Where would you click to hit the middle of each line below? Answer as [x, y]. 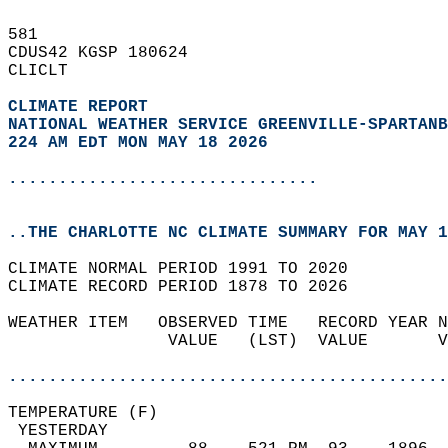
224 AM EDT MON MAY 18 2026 [138, 143]
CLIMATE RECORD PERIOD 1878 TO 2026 [188, 287]
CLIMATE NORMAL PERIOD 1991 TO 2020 [188, 269]
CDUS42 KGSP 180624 [108, 53]
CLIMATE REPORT [83, 107]
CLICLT [48, 71]
